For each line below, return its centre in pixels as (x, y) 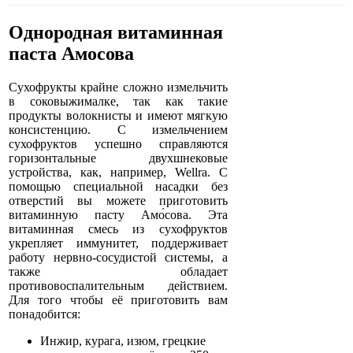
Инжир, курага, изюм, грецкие (123, 341)
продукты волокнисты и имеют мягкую (119, 116)
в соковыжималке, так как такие (119, 102)
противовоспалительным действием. (119, 286)
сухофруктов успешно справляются (119, 144)
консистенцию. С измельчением (119, 130)
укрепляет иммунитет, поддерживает (119, 243)
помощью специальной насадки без (119, 187)
